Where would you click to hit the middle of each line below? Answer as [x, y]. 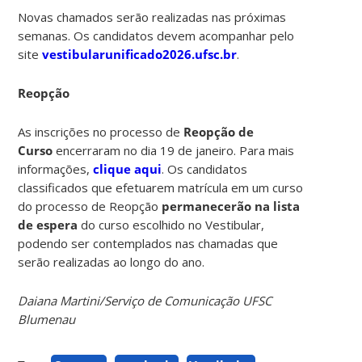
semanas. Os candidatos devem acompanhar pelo [156, 35]
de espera [48, 224]
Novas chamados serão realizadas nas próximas [152, 17]
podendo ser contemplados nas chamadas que [148, 243]
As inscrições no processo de [101, 131]
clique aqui [128, 168]
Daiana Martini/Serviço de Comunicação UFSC [145, 300]
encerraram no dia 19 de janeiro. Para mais [174, 150]
